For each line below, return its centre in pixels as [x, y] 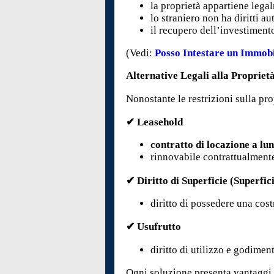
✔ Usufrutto [154, 227]
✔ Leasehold [155, 122]
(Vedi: [141, 53]
